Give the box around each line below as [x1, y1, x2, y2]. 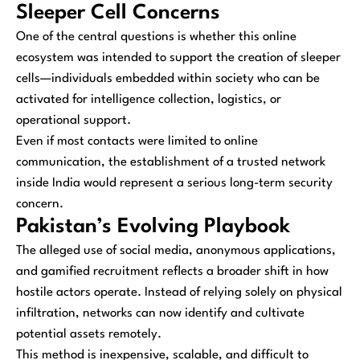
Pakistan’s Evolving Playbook [16, 216, 290, 237]
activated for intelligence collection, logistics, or [16, 92, 281, 106]
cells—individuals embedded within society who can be [16, 72, 320, 85]
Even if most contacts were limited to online [16, 134, 258, 148]
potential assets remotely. [16, 327, 162, 341]
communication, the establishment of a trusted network [16, 155, 325, 169]
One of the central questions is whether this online [16, 30, 297, 43]
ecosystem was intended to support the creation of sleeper [16, 51, 341, 64]
